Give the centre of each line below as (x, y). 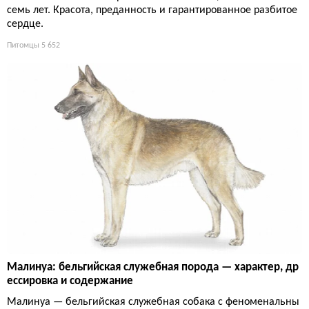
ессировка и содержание (70, 281)
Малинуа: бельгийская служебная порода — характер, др (153, 267)
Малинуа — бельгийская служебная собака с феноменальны (153, 302)
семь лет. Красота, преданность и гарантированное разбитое (152, 11)
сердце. (25, 24)
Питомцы (23, 46)
